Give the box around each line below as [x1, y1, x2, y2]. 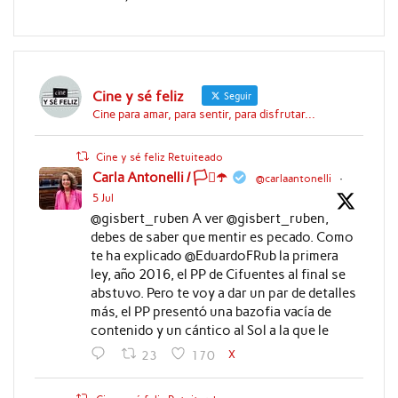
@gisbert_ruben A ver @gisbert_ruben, [90, 211, 329, 227]
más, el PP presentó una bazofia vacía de [90, 304, 331, 321]
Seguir [220, 91, 252, 103]
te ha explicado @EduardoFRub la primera [90, 248, 338, 265]
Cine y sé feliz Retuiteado [96, 151, 224, 164]
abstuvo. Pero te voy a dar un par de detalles [90, 285, 356, 302]
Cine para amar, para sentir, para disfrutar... [92, 107, 315, 122]
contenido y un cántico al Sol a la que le [90, 322, 329, 339]
